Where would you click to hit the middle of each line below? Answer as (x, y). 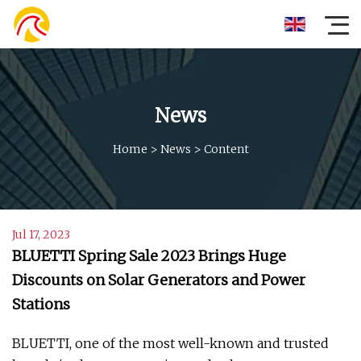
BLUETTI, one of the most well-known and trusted (170, 343)
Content (226, 149)
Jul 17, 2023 (41, 234)
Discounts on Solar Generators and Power (159, 280)
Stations (41, 304)
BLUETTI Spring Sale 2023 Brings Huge (149, 256)
